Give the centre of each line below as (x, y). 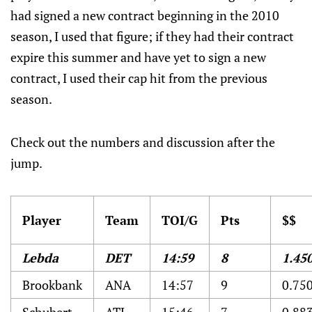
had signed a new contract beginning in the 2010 (145, 15)
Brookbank (52, 285)
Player (42, 220)
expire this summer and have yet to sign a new (138, 57)
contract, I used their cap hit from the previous (139, 78)
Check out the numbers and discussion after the (143, 142)
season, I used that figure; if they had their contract (152, 36)
